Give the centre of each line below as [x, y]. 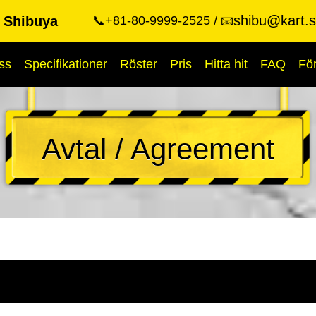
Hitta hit [226, 64]
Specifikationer [66, 64]
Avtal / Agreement [158, 149]
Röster [139, 64]
